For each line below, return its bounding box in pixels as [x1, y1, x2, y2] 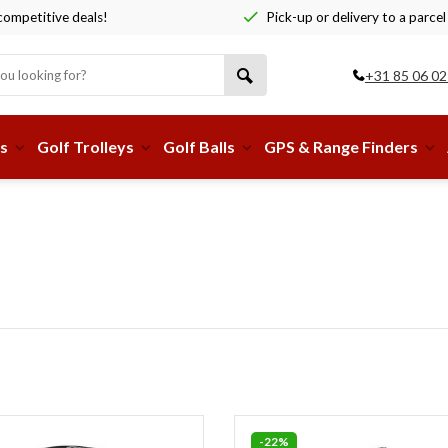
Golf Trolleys [37, 137, 134, 156]
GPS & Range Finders [264, 137, 418, 156]
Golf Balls [163, 137, 235, 156]
